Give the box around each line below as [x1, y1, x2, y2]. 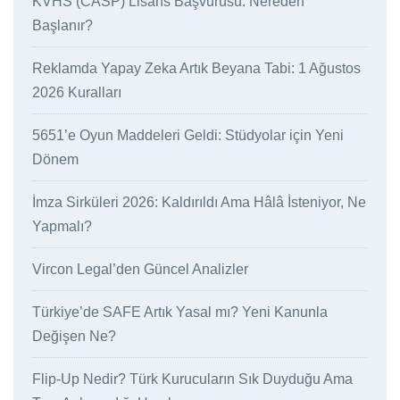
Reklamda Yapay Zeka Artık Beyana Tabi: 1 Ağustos [31, 61, 361, 77]
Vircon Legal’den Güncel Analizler [31, 262, 248, 278]
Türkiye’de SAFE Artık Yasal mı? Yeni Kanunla [31, 304, 328, 321]
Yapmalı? [31, 219, 92, 235]
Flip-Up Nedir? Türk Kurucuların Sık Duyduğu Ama [31, 371, 353, 387]
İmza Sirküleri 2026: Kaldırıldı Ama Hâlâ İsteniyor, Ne [31, 195, 366, 211]
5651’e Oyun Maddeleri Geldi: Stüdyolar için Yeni [31, 128, 344, 144]
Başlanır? [31, 18, 93, 34]
